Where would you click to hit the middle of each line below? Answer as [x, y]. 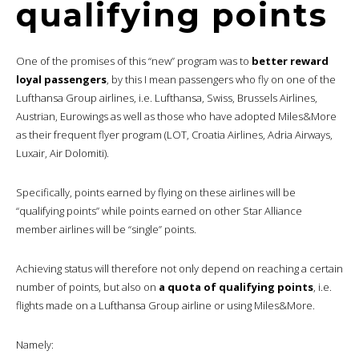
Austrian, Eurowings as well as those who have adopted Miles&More [176, 116]
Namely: [35, 344]
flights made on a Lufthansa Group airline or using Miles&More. [165, 305]
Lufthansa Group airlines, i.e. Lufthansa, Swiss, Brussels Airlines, [167, 97]
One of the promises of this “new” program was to [133, 61]
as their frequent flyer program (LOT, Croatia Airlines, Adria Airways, [174, 134]
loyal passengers [61, 79]
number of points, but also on [87, 286]
